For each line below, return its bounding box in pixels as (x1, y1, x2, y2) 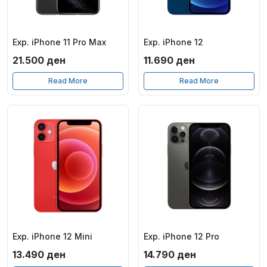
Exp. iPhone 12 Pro (144, 231, 219, 241)
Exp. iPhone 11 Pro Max (13, 37, 106, 47)
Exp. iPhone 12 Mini (13, 231, 92, 241)
